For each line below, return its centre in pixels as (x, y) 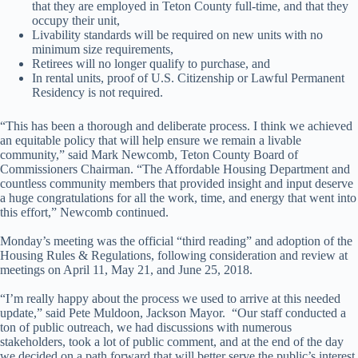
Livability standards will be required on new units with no (177, 35)
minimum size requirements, (103, 49)
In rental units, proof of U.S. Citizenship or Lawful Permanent (188, 78)
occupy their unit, (76, 20)
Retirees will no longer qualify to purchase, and (151, 64)
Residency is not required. (97, 92)
